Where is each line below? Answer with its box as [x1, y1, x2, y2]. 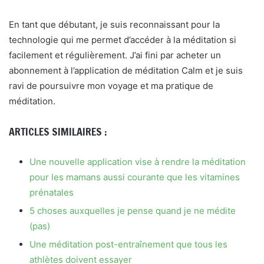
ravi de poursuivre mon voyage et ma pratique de [9, 80, 213, 91]
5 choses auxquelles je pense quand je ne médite [29, 205, 236, 216]
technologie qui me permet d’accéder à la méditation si [9, 34, 236, 45]
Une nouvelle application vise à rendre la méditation [29, 156, 246, 167]
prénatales [29, 187, 74, 198]
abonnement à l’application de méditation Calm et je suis [9, 65, 243, 76]
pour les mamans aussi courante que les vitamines [29, 171, 240, 183]
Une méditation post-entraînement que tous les [29, 239, 227, 250]
